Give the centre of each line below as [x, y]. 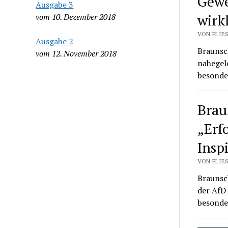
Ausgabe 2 [55, 41]
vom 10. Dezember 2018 [76, 17]
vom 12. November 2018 [76, 53]
